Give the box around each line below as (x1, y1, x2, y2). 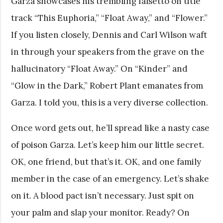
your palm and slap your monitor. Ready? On (11, 207, 190, 218)
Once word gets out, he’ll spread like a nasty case (11, 122, 210, 133)
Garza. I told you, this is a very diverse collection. (11, 97, 209, 108)
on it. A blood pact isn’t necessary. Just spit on (11, 190, 195, 201)
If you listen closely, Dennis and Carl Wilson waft (11, 29, 208, 40)
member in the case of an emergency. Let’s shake (11, 173, 210, 184)
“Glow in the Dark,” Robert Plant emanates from (11, 80, 204, 91)
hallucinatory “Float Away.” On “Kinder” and (11, 63, 188, 74)
